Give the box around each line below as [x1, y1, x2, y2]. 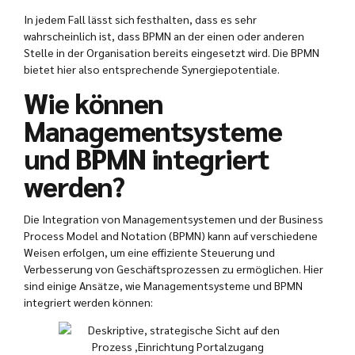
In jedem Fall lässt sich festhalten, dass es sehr [24, 12, 257, 27]
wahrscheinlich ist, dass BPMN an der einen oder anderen [24, 29, 304, 44]
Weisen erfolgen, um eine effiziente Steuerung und [24, 245, 275, 260]
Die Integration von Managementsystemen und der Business [24, 212, 323, 227]
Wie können [24, 85, 163, 121]
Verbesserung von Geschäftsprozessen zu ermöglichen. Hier [24, 261, 323, 277]
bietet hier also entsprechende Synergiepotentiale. [24, 62, 280, 77]
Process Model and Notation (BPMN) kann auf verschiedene [24, 228, 318, 243]
